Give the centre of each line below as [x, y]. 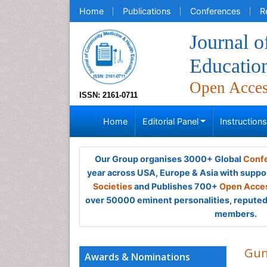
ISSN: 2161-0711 [108, 95]
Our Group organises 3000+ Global [169, 159]
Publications [147, 11]
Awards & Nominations [137, 257]
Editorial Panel [170, 121]
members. [235, 214]
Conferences [215, 11]
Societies [113, 186]
